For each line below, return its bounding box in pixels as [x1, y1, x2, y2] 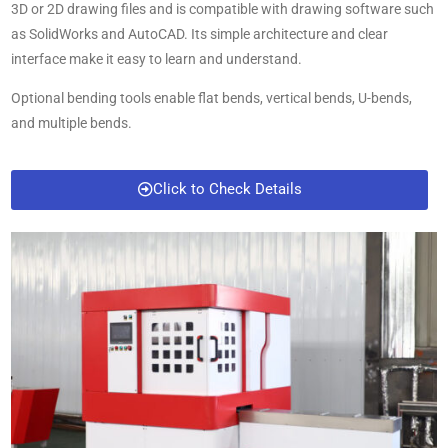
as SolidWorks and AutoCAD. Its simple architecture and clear [11, 25, 388, 42]
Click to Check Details [152, 179, 302, 198]
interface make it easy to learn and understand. [11, 50, 302, 67]
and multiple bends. [11, 114, 132, 131]
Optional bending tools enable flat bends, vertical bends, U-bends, [11, 89, 412, 106]
